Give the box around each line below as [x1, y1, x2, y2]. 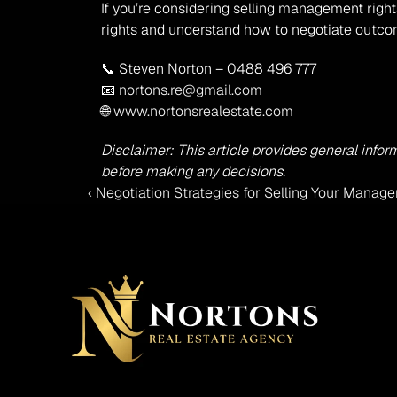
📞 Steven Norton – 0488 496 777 [101, 59, 317, 78]
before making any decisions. [101, 162, 286, 181]
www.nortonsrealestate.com [113, 102, 294, 121]
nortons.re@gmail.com [119, 81, 263, 99]
